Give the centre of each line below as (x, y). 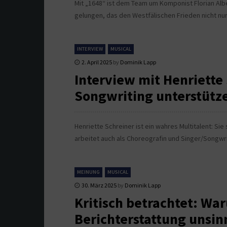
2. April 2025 (97, 62)
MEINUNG (88, 172)
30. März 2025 (99, 185)
